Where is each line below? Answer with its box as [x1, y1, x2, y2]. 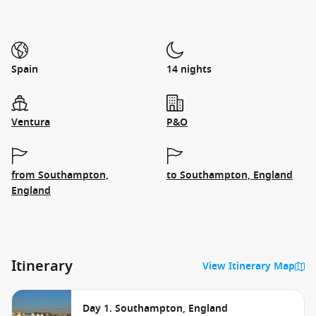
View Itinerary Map [202, 259, 295, 274]
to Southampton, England [166, 168, 293, 183]
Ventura [11, 115, 50, 130]
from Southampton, [11, 168, 109, 183]
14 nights [166, 62, 212, 77]
